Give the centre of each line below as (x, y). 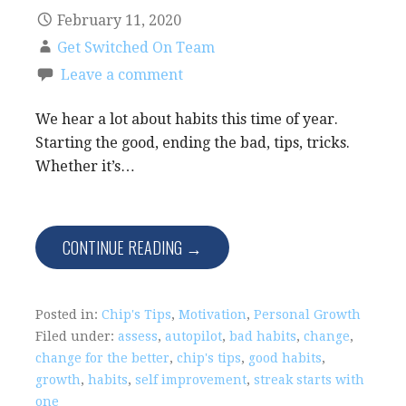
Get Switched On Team (136, 48)
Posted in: (68, 315)
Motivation (213, 315)
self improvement (191, 380)
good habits (285, 358)
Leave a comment (122, 75)
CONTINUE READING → (132, 248)
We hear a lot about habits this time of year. (187, 120)
